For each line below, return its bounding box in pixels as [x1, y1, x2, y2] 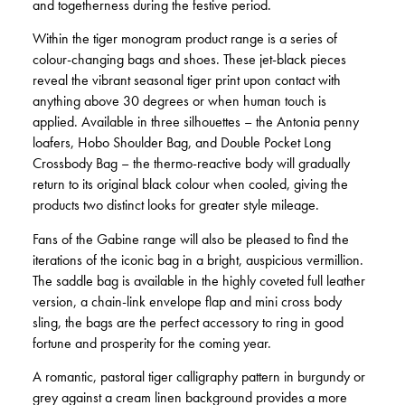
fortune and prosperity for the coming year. [33, 334, 271, 353]
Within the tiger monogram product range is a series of [33, 30, 337, 49]
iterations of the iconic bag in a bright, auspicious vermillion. [33, 250, 363, 269]
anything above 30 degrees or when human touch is [33, 92, 326, 111]
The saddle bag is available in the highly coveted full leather [33, 271, 365, 290]
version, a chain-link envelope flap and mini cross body [33, 292, 342, 311]
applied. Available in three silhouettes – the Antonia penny [33, 113, 359, 132]
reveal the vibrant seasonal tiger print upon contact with [33, 71, 341, 90]
